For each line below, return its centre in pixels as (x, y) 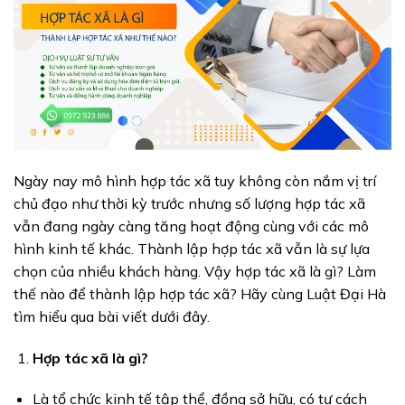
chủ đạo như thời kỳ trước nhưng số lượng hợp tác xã (189, 203)
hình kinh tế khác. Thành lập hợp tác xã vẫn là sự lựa (192, 248)
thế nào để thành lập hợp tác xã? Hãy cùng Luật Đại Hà (200, 293)
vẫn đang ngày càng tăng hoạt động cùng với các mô (191, 226)
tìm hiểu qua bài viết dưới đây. (112, 316)
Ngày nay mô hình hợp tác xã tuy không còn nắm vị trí (195, 180)
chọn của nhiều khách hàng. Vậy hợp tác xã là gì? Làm (195, 271)
